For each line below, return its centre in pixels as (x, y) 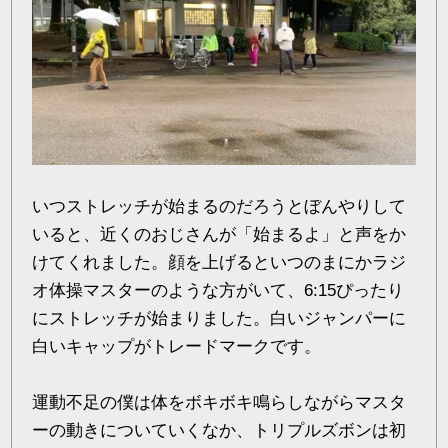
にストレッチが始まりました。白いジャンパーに (219, 318)
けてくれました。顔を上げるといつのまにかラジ (219, 262)
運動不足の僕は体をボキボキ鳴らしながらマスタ (219, 402)
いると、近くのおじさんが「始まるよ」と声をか (219, 234)
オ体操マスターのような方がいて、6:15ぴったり (218, 290)
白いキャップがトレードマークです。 (177, 346)
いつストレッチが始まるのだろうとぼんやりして (219, 206)
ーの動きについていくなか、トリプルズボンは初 (219, 430)
